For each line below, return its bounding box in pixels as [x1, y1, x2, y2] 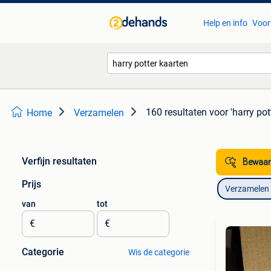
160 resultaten [146, 106, 207, 118]
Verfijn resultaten [22, 155, 97, 167]
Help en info [203, 18, 247, 28]
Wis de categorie [128, 247, 189, 257]
